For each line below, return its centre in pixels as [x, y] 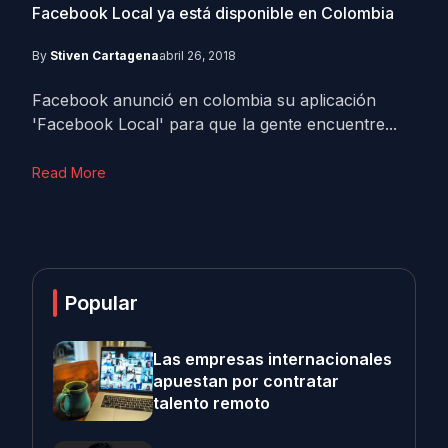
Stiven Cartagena [104, 55]
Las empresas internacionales [272, 359]
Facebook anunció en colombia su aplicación [204, 100]
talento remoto [211, 403]
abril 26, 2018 [197, 55]
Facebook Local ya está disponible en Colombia [213, 13]
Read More [69, 172]
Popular [101, 303]
